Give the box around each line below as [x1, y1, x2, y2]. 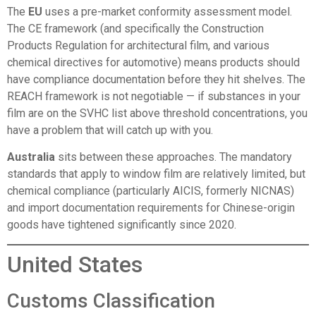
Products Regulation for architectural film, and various [7, 38, 269, 52]
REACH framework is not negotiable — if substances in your [7, 89, 300, 103]
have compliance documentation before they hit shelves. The [7, 72, 305, 86]
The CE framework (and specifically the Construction [7, 21, 264, 35]
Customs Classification [7, 288, 215, 312]
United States [7, 250, 142, 278]
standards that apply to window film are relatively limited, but [7, 167, 305, 181]
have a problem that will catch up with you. [7, 123, 213, 137]
